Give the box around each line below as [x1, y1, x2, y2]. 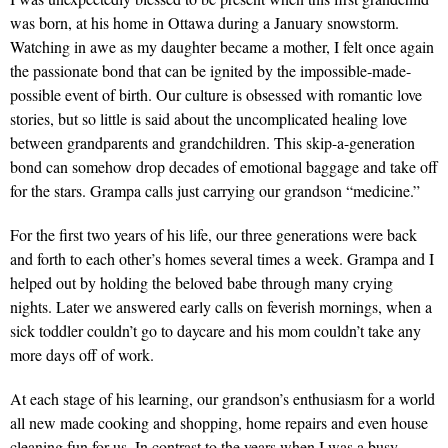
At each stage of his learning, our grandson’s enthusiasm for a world [10, 388, 435, 410]
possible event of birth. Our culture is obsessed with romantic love [10, 84, 422, 106]
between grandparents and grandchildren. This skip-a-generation [10, 132, 415, 154]
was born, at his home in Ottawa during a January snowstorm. [10, 12, 399, 34]
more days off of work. [10, 344, 159, 366]
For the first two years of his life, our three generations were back [10, 224, 417, 246]
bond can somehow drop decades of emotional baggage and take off [10, 156, 438, 178]
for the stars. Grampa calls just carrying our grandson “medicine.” [10, 180, 420, 202]
